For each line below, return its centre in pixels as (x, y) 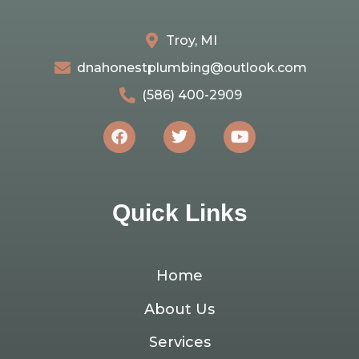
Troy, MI (192, 41)
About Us (179, 309)
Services (179, 342)
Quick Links (179, 213)
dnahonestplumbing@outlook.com (192, 68)
